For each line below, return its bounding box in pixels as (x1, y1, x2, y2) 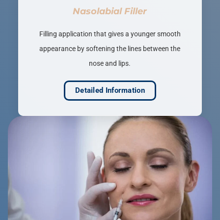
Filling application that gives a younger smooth (39, 29, 181, 38)
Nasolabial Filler (73, 5, 147, 17)
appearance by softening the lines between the (39, 44, 181, 53)
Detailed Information (75, 85, 145, 95)
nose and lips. (89, 59, 131, 67)
